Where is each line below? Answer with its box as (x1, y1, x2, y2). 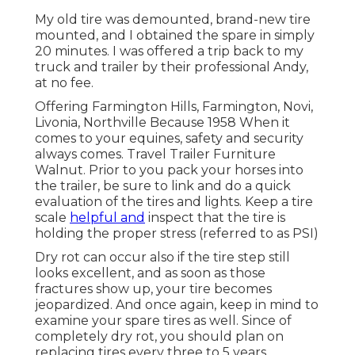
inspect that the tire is (145, 210, 285, 226)
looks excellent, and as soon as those (35, 265, 265, 281)
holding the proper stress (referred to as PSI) (35, 226, 319, 242)
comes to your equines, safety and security (35, 131, 303, 147)
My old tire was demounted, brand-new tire (35, 12, 311, 28)
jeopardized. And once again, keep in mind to (35, 297, 319, 313)
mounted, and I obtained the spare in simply (35, 28, 315, 44)
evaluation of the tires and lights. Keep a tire (35, 194, 313, 210)
